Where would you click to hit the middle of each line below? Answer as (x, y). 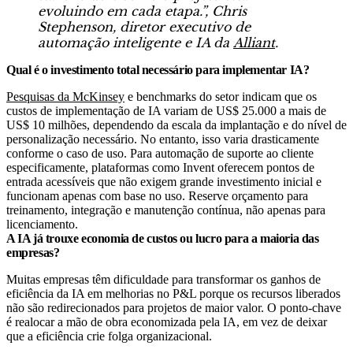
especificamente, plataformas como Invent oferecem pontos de (160, 167)
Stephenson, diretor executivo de (144, 26)
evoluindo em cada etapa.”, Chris (142, 11)
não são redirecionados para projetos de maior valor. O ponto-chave (174, 307)
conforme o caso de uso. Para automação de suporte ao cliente (160, 153)
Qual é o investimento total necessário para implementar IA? (158, 69)
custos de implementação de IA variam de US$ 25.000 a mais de (166, 110)
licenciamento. (42, 224)
